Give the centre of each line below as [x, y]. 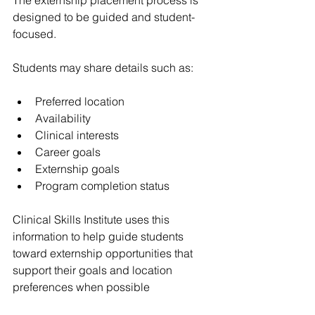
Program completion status [102, 185]
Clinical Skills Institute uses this [92, 219]
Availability [63, 118]
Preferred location [80, 101]
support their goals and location [94, 270]
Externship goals [77, 168]
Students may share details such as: [103, 67]
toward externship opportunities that [104, 253]
